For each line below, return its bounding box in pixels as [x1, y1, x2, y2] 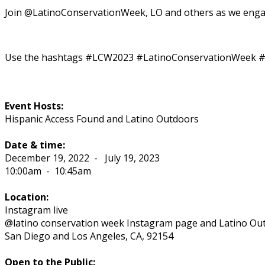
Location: [5, 190, 49, 203]
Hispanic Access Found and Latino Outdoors [5, 112, 199, 125]
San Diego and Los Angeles [5, 229, 125, 243]
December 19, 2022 [5, 151, 92, 164]
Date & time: [5, 138, 65, 151]
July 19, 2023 [102, 151, 160, 164]
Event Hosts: [5, 99, 63, 112]
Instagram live [5, 203, 68, 216]
